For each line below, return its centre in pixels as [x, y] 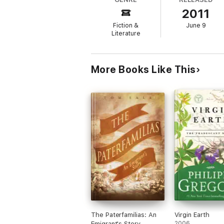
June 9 [196, 25]
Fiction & [126, 25]
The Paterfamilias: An [124, 215]
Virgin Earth [192, 215]
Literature [126, 33]
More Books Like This [143, 69]
